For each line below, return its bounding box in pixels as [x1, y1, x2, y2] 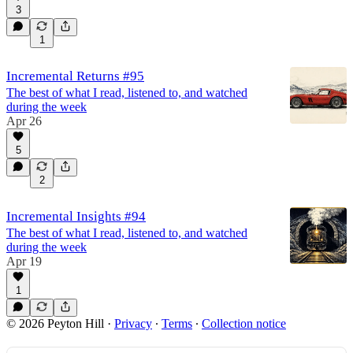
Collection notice [202, 316, 286, 330]
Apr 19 [6, 254, 42, 268]
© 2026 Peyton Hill [6, 316, 104, 330]
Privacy [114, 316, 152, 330]
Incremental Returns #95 [6, 68, 144, 84]
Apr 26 [6, 113, 42, 128]
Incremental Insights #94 [6, 208, 146, 224]
